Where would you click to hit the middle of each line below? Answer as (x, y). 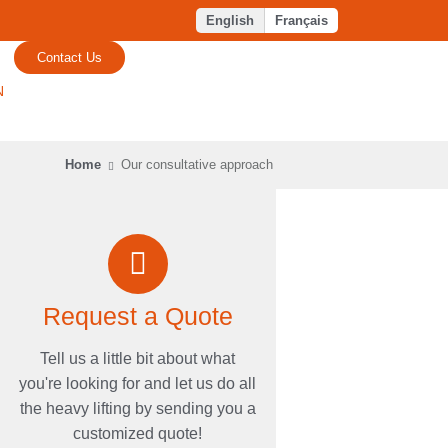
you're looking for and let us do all (138, 384)
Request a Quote (137, 316)
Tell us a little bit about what (138, 359)
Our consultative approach (197, 165)
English (230, 21)
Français (301, 21)
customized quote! (138, 434)
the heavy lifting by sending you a (137, 409)
